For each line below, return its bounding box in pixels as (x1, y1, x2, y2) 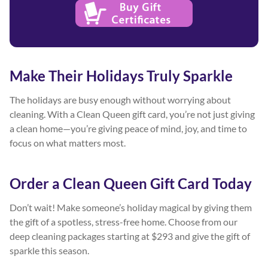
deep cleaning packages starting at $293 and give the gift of (10, 230, 250, 242)
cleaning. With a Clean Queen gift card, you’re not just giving (10, 108, 255, 120)
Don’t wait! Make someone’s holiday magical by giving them (10, 201, 252, 213)
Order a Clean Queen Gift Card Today (10, 174, 252, 192)
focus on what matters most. (10, 136, 126, 148)
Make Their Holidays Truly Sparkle (10, 66, 233, 84)
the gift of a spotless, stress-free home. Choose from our (10, 215, 237, 227)
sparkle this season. (10, 244, 89, 256)
